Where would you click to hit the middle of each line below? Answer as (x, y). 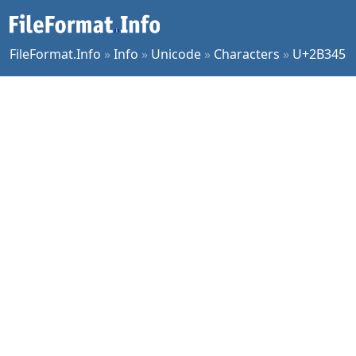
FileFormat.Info (55, 54)
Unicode (176, 54)
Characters (247, 54)
